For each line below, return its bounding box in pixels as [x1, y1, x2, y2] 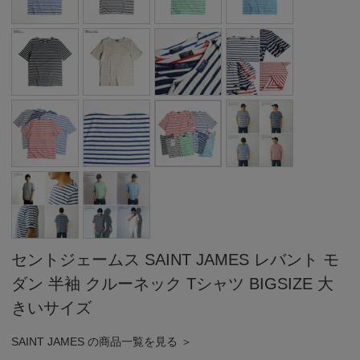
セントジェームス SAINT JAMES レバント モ [11, 250, 340, 268]
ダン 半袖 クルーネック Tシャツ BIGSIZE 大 [11, 274, 334, 292]
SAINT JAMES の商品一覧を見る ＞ [11, 334, 193, 348]
